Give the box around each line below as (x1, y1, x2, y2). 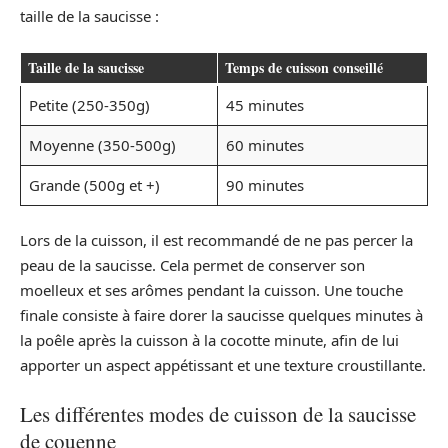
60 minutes (225, 134, 304, 155)
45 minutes (225, 94, 304, 115)
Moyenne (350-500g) (28, 134, 176, 155)
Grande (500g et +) (28, 174, 160, 195)
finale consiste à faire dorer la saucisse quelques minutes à (20, 305, 423, 325)
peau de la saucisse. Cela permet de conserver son (20, 255, 365, 275)
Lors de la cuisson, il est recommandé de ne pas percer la (20, 230, 413, 250)
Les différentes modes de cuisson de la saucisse (20, 399, 416, 428)
